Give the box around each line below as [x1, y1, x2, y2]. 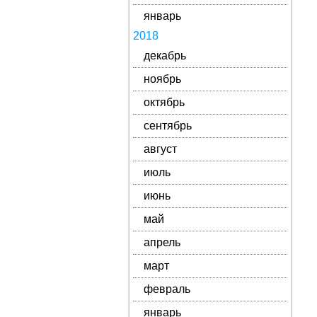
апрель [143, 236, 180, 248]
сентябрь [143, 120, 192, 132]
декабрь [143, 50, 186, 62]
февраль [143, 283, 190, 295]
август [143, 143, 177, 155]
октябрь [143, 96, 185, 108]
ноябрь [143, 73, 181, 85]
